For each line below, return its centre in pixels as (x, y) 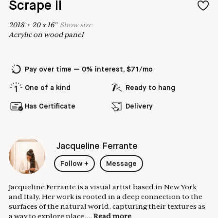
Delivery (139, 106)
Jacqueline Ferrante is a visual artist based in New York (103, 187)
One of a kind (48, 88)
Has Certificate (50, 106)
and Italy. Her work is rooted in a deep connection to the (106, 196)
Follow (71, 164)
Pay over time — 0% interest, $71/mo (89, 69)
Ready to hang (150, 88)
